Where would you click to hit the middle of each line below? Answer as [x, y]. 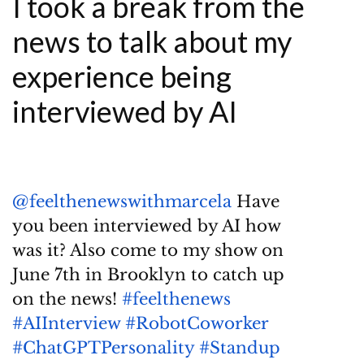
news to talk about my [152, 42]
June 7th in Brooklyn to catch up [148, 275]
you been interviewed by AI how [146, 226]
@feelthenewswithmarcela [122, 202]
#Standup [240, 348]
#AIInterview [66, 324]
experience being [122, 77]
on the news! [67, 299]
